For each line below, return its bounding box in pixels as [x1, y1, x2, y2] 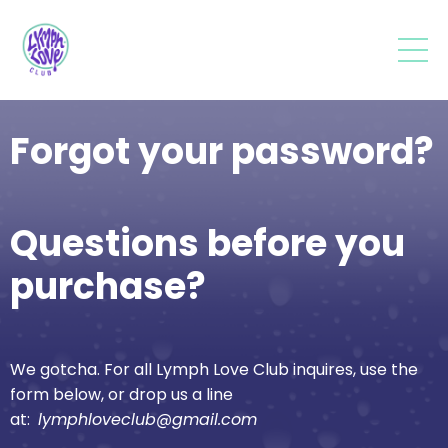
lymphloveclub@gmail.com [38, 407, 257, 431]
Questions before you [10, 217, 405, 269]
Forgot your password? [10, 125, 434, 177]
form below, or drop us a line [10, 382, 233, 406]
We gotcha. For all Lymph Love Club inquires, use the [10, 357, 418, 381]
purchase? [10, 260, 206, 312]
